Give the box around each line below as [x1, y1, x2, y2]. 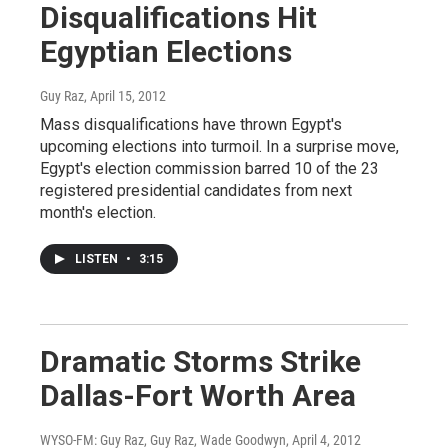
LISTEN [75, 252, 121, 267]
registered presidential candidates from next [40, 181, 352, 201]
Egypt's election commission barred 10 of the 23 [40, 159, 379, 179]
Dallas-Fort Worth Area [40, 378, 356, 414]
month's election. [40, 203, 156, 223]
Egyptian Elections [40, 34, 292, 70]
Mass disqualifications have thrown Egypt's [40, 115, 342, 135]
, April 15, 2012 [84, 88, 166, 105]
